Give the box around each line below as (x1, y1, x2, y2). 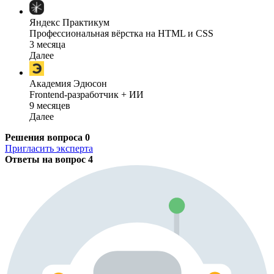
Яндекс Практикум (29, 17, 109, 28)
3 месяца (29, 39, 65, 50)
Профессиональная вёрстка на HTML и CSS (29, 28, 213, 39)
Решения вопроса (5, 131, 85, 143)
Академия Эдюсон (29, 78, 107, 89)
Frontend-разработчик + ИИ (29, 89, 144, 100)
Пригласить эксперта (5, 143, 93, 154)
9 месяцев (29, 100, 70, 111)
